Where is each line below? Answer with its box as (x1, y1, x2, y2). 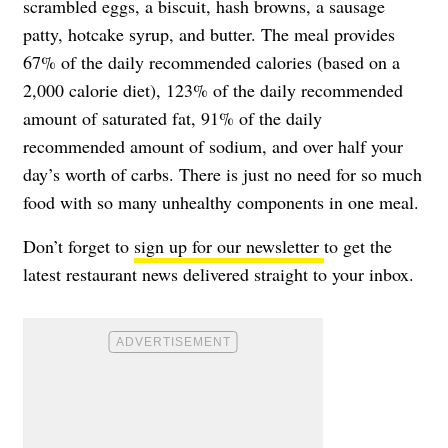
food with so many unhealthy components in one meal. (23, 189, 419, 214)
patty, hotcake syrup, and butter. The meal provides (23, 21, 395, 46)
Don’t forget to (23, 233, 134, 258)
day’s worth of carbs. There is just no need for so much (23, 161, 422, 186)
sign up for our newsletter (134, 233, 324, 258)
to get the (324, 233, 392, 258)
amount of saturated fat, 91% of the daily (23, 105, 322, 130)
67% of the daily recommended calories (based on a (23, 49, 400, 74)
